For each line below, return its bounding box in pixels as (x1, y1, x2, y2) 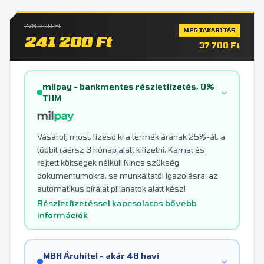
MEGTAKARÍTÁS (183, 27, 235, 34)
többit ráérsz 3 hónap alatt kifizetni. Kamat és (37, 144, 204, 155)
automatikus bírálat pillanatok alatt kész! (37, 183, 186, 194)
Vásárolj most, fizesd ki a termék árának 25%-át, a (37, 131, 225, 142)
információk (37, 210, 88, 220)
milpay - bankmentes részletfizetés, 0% (42, 81, 215, 92)
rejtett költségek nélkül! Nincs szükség (37, 157, 179, 168)
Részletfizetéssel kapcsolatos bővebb (37, 198, 197, 209)
